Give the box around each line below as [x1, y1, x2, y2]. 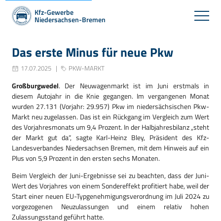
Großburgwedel [12, 80, 59, 91]
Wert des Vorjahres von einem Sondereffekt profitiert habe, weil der [12, 181, 209, 191]
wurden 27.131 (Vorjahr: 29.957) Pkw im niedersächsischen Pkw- [12, 101, 209, 111]
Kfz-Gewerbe [35, 7, 74, 17]
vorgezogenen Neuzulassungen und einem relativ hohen [12, 201, 209, 212]
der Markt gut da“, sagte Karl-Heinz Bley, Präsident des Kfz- [12, 132, 209, 143]
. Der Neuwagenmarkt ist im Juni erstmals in [59, 80, 209, 91]
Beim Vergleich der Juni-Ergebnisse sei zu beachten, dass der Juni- [12, 170, 209, 181]
